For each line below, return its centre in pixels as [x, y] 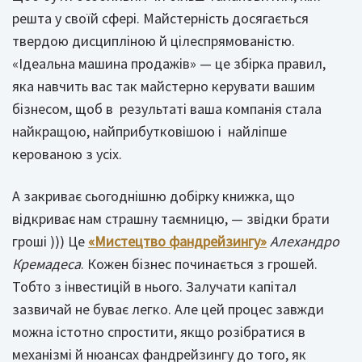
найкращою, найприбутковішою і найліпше [149, 131]
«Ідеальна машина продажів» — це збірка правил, [169, 63]
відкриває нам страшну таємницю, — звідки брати [171, 219]
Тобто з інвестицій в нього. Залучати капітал [154, 286]
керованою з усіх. [67, 154]
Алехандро [305, 241]
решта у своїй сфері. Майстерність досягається [160, 18]
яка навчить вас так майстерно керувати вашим [164, 86]
